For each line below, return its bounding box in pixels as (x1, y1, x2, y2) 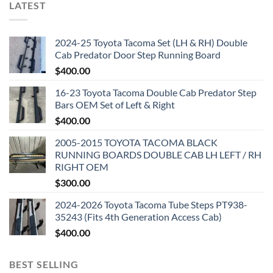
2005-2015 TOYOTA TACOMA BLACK (55, 136, 218, 149)
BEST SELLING (9, 258, 79, 271)
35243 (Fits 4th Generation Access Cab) (55, 211, 222, 223)
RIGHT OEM (55, 161, 108, 173)
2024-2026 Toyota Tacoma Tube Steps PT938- (55, 199, 247, 211)
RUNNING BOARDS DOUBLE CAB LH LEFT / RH (55, 149, 261, 161)
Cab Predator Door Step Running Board (55, 49, 221, 61)
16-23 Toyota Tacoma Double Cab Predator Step (55, 87, 257, 99)
